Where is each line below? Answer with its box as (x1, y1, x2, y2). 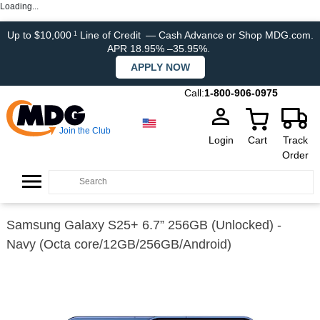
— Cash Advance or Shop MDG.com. (145, 29, 314, 41)
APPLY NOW (130, 61, 190, 73)
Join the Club (59, 126, 111, 136)
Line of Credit (76, 29, 144, 41)
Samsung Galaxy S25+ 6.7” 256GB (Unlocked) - (6, 218, 281, 232)
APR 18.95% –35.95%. (107, 43, 213, 54)
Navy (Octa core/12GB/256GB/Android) (6, 237, 231, 251)
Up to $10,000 (6, 29, 71, 41)
